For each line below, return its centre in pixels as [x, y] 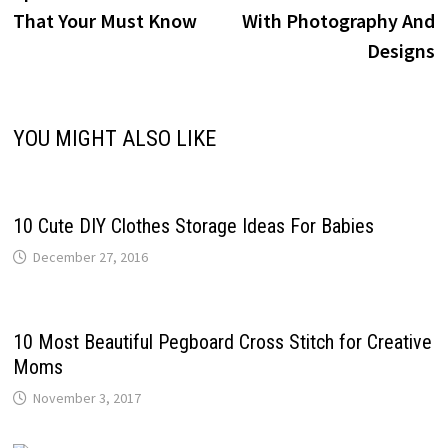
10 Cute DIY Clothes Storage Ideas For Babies [193, 226]
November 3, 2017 [86, 398]
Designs [401, 51]
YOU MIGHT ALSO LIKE [114, 139]
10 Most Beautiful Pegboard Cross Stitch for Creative [222, 342]
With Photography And [339, 21]
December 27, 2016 [90, 257]
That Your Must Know [104, 21]
